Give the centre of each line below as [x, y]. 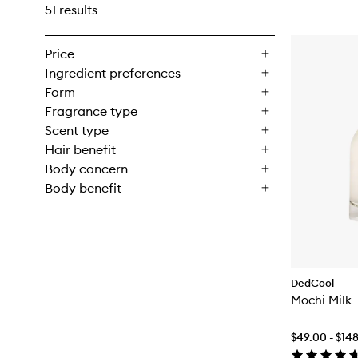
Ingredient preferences [113, 73]
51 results [71, 10]
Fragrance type [91, 111]
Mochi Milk [321, 300]
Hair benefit [80, 149]
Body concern [86, 169]
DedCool [312, 282]
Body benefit [83, 188]
